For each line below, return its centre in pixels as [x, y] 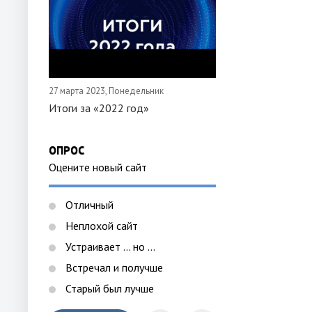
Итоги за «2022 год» [99, 108]
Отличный [88, 205]
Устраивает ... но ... [109, 247]
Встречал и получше [113, 267]
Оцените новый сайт [98, 167]
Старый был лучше [108, 288]
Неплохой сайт [100, 226]
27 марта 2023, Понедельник [106, 91]
